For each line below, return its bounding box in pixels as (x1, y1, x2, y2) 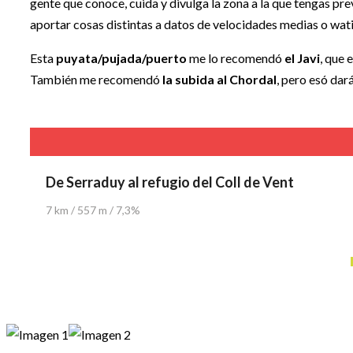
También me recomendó (30, 71, 162, 87)
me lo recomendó (187, 50, 284, 65)
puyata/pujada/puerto (56, 50, 187, 65)
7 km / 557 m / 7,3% (46, 203, 140, 217)
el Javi (284, 50, 320, 65)
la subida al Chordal (162, 71, 277, 87)
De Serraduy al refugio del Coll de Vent (46, 173, 294, 191)
